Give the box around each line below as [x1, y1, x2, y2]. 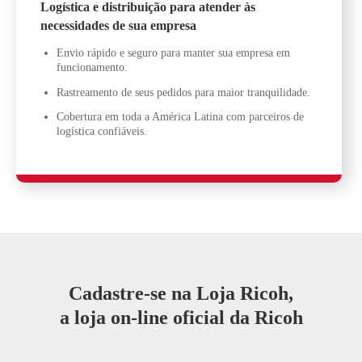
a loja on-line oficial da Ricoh [59, 307, 303, 329]
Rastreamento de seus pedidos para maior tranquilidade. [57, 86, 310, 99]
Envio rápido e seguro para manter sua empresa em [57, 47, 290, 60]
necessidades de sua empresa [40, 19, 196, 33]
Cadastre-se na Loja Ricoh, [69, 283, 293, 305]
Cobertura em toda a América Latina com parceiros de [57, 111, 304, 124]
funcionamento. [57, 61, 128, 74]
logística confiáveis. [57, 125, 147, 138]
